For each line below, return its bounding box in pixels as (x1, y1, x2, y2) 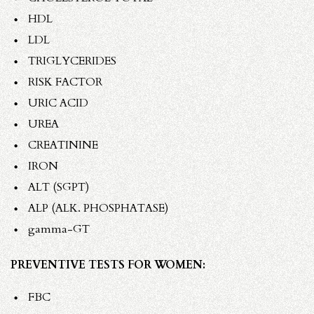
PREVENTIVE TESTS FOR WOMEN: (11, 257, 205, 273)
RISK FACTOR (28, 74, 102, 90)
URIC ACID (28, 95, 88, 111)
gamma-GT (28, 221, 90, 237)
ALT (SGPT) (28, 179, 89, 195)
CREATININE (28, 137, 98, 153)
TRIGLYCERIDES (28, 53, 116, 69)
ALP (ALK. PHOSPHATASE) (28, 200, 168, 216)
